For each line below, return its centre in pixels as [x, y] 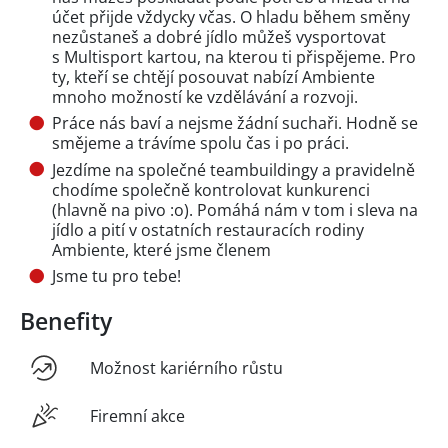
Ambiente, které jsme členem [161, 249]
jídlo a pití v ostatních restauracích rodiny [208, 229]
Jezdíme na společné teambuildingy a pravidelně [233, 169]
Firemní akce [137, 416]
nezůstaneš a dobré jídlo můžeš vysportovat [219, 36]
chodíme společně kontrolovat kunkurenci [211, 189]
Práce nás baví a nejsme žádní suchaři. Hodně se [235, 123]
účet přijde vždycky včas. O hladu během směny [231, 16]
